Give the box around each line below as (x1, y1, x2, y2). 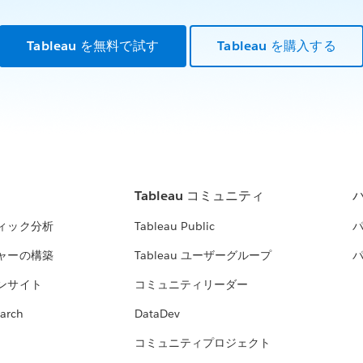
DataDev (134, 306, 180, 322)
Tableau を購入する (217, 36, 336, 54)
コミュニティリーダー (134, 277, 248, 293)
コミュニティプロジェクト (134, 335, 271, 351)
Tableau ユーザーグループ (134, 248, 271, 263)
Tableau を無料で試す (27, 36, 160, 54)
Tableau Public (134, 219, 215, 234)
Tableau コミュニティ (134, 187, 264, 205)
